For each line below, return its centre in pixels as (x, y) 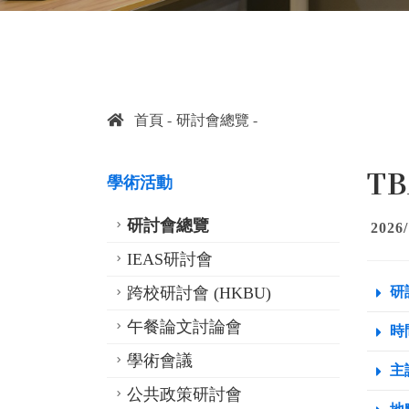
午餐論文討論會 (184, 327)
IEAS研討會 (170, 259)
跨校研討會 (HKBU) (199, 293)
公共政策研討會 (184, 394)
